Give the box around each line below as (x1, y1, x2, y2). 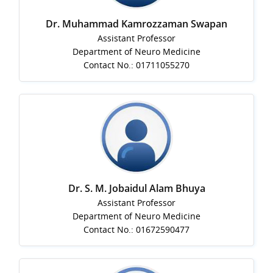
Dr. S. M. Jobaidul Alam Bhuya (68, 182, 205, 196)
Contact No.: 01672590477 (83, 224, 190, 236)
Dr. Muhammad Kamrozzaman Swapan (46, 17, 227, 31)
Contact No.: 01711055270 (83, 59, 190, 71)
